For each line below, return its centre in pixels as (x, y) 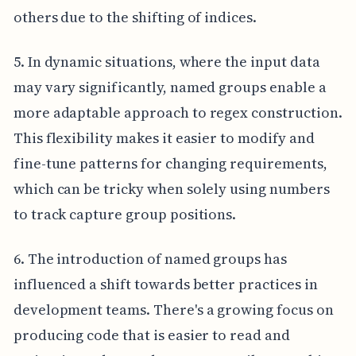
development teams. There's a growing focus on (173, 310)
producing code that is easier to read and (151, 335)
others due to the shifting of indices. (135, 17)
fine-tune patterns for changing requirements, (170, 164)
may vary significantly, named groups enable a (170, 87)
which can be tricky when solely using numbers (171, 189)
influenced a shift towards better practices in (165, 284)
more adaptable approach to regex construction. (178, 113)
